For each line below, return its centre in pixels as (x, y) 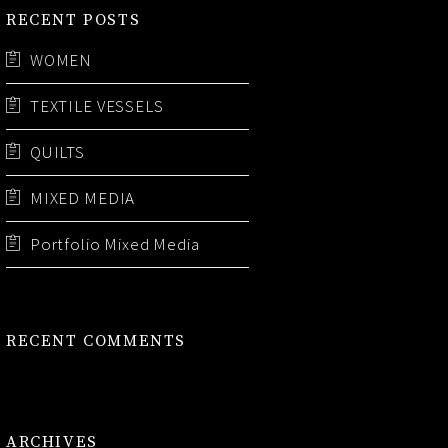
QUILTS (57, 151)
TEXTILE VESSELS (96, 105)
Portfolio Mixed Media (114, 243)
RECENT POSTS (73, 19)
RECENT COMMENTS (96, 340)
